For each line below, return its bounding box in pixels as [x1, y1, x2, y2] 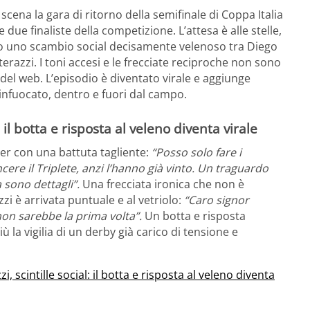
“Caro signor [184, 192, 249, 208]
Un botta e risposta [142, 208, 246, 224]
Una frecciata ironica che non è [80, 176, 244, 192]
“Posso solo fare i [152, 144, 241, 160]
